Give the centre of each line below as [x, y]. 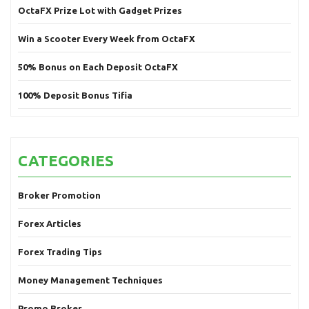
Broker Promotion [59, 195]
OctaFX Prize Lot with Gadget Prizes [100, 10]
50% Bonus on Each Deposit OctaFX [98, 67]
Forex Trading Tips [60, 252]
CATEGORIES [66, 160]
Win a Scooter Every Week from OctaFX [107, 39]
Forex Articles [50, 223]
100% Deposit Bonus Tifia [75, 95]
